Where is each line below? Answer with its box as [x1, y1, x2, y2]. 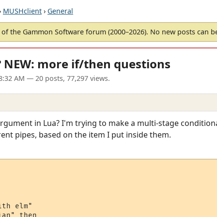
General [47, 6, 73, 15]
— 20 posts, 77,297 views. [25, 74, 110, 83]
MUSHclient [3, 6, 42, 15]
